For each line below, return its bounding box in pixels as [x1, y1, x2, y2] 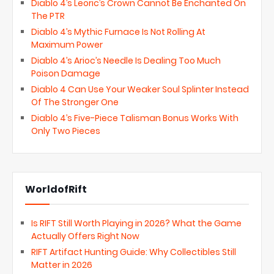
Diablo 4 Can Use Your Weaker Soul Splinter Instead [31, 83, 249, 95]
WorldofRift [25, 182, 87, 196]
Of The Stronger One [31, 95, 119, 108]
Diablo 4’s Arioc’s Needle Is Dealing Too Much [31, 54, 221, 67]
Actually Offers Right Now [31, 229, 139, 242]
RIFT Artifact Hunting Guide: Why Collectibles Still [31, 245, 236, 258]
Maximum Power [31, 38, 103, 51]
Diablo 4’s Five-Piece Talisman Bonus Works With [31, 111, 239, 124]
